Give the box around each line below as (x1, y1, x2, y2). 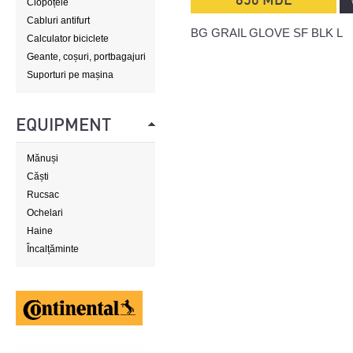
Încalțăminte (27, 243, 79, 255)
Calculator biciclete (27, 33, 109, 44)
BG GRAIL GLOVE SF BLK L (191, 26, 343, 39)
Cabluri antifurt (27, 15, 90, 26)
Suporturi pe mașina (27, 69, 113, 80)
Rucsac (27, 189, 59, 200)
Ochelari (27, 207, 63, 218)
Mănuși (27, 153, 58, 164)
